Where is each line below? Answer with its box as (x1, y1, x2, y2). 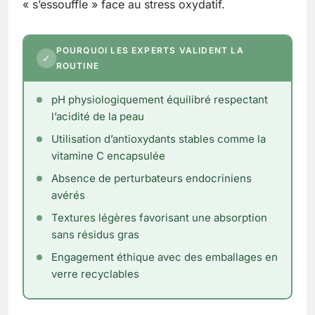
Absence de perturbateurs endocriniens (51, 172, 252, 186)
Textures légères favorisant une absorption (51, 211, 267, 225)
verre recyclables (51, 267, 139, 281)
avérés (51, 188, 85, 202)
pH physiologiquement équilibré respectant (51, 93, 268, 107)
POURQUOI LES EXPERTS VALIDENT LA (56, 45, 244, 56)
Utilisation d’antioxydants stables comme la (51, 132, 266, 146)
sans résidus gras (51, 228, 139, 242)
